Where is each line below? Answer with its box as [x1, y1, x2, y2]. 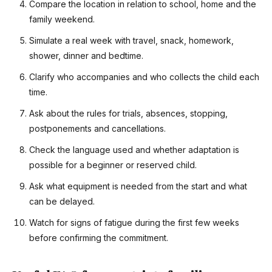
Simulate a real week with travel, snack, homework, [29, 35, 234, 46]
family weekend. [29, 14, 95, 25]
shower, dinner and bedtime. [29, 50, 143, 61]
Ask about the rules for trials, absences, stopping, [29, 108, 228, 119]
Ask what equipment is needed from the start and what [29, 181, 247, 192]
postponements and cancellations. [29, 123, 166, 134]
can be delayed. [29, 196, 95, 207]
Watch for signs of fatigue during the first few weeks [29, 217, 239, 228]
